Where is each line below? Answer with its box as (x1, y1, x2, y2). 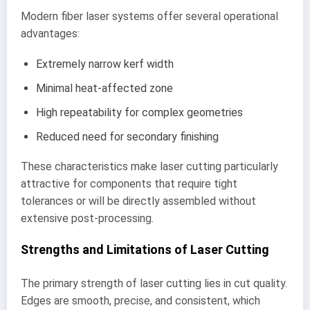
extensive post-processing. (21, 211, 154, 225)
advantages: (21, 26, 80, 40)
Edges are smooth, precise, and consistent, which (21, 293, 260, 307)
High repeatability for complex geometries (36, 105, 243, 119)
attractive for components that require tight (21, 176, 237, 190)
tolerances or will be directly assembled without (21, 194, 256, 208)
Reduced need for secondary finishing (36, 129, 219, 143)
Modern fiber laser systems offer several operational (21, 9, 278, 23)
